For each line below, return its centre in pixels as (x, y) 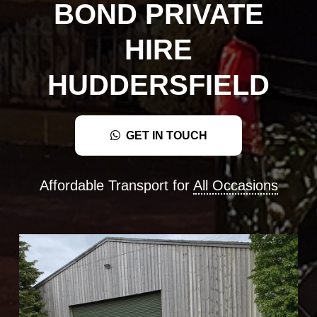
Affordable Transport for (116, 185)
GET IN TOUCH (166, 135)
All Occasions (235, 185)
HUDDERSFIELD (158, 85)
